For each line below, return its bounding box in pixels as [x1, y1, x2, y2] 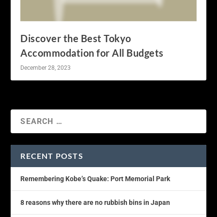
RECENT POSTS [20, 151, 83, 160]
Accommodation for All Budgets [20, 47, 164, 59]
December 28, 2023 [20, 64, 71, 71]
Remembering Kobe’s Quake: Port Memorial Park [20, 175, 170, 183]
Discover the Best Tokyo [20, 32, 131, 44]
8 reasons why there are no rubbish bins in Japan [20, 199, 170, 206]
